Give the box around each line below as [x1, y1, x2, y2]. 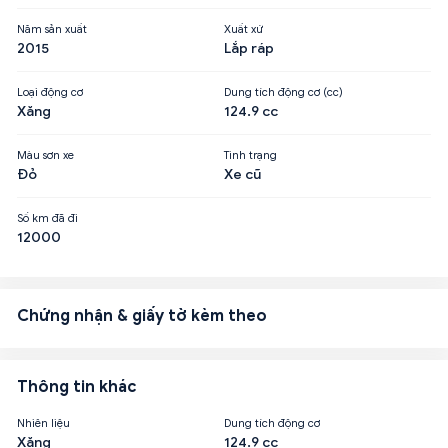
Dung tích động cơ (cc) [224, 84, 343, 99]
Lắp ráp [224, 39, 274, 57]
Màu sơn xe [17, 147, 74, 162]
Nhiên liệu [17, 415, 70, 430]
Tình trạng [224, 147, 277, 162]
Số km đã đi [17, 210, 78, 225]
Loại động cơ [17, 84, 83, 99]
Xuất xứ [224, 21, 263, 36]
